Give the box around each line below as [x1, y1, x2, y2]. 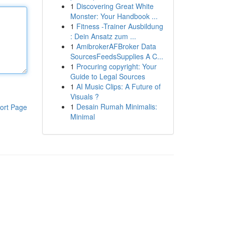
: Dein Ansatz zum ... [70, 31, 136, 41]
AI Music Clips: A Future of [76, 81, 161, 91]
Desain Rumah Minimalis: [76, 101, 157, 111]
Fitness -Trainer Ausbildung [76, 21, 163, 31]
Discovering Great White [76, 1, 154, 11]
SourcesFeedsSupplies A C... [70, 51, 163, 61]
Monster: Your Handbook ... [70, 11, 158, 21]
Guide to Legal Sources [70, 71, 145, 81]
